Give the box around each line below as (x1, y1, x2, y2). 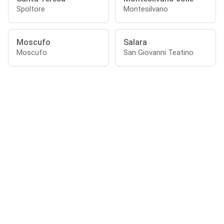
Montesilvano (123, 4, 168, 13)
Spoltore (16, 4, 45, 13)
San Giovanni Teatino (123, 48, 193, 57)
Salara (123, 37, 147, 47)
